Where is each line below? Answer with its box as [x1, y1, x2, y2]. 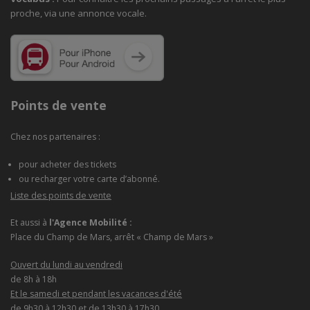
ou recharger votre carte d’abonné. [19, 172, 161, 185]
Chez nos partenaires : [10, 131, 104, 143]
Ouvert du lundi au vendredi [10, 258, 122, 271]
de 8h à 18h [10, 273, 59, 285]
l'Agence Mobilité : [49, 217, 132, 229]
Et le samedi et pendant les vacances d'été [10, 287, 182, 300]
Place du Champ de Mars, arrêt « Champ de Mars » [10, 231, 213, 244]
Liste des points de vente [10, 189, 111, 201]
